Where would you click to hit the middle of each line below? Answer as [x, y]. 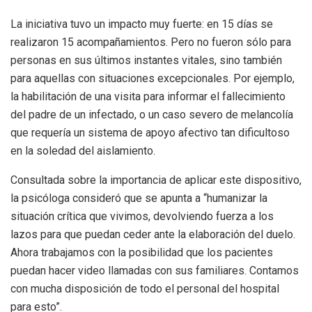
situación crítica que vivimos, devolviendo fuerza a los [142, 216]
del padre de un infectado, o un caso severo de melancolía [152, 114]
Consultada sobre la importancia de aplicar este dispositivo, [156, 180]
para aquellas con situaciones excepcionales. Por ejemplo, [153, 78]
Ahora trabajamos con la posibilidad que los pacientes [142, 252]
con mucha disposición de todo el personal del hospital [145, 288]
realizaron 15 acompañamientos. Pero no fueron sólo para [151, 42]
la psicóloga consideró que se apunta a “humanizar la [139, 198]
